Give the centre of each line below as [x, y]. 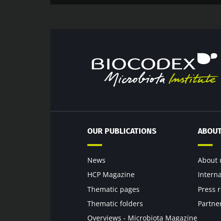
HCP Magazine [111, 175]
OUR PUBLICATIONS [122, 131]
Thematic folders [115, 203]
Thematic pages [113, 189]
